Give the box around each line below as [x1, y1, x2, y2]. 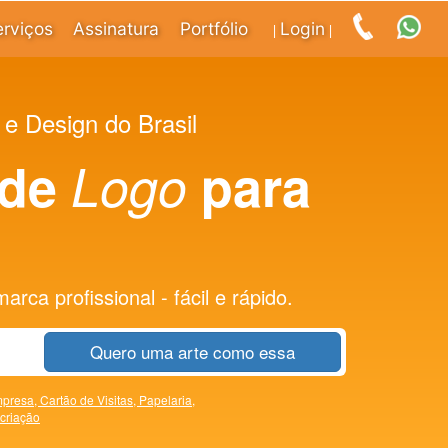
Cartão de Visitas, [40, 390, 139, 408]
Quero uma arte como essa [90, 338, 295, 364]
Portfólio [180, 18, 249, 39]
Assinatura [73, 18, 160, 39]
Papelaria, [139, 390, 195, 408]
